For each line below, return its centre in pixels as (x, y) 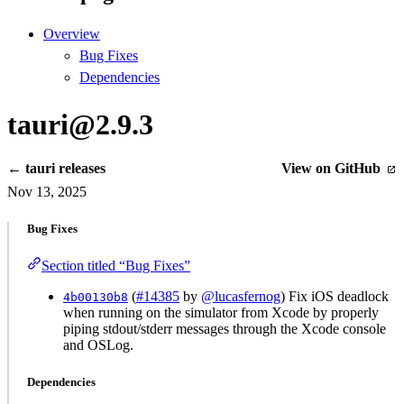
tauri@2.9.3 (80, 124)
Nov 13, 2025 (47, 192)
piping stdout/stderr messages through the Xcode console (225, 329)
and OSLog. (98, 345)
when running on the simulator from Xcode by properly (221, 313)
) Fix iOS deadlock (335, 297)
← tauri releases (56, 169)
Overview (72, 34)
